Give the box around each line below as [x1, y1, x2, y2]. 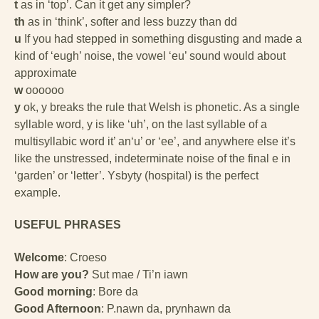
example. [14, 187, 61, 199]
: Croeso [64, 251, 107, 263]
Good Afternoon [14, 302, 101, 315]
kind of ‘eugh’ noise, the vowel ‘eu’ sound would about [14, 50, 286, 63]
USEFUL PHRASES [14, 219, 121, 231]
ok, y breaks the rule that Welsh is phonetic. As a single [21, 101, 300, 114]
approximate [14, 67, 77, 80]
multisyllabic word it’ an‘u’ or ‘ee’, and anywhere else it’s [14, 135, 296, 148]
